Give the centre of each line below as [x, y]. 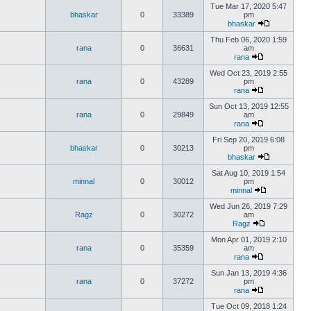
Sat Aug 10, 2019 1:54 [249, 173]
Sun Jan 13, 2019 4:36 [249, 273]
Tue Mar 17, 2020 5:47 [249, 6]
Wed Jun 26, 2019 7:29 [249, 206]
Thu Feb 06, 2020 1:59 [249, 40]
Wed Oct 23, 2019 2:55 [249, 73]
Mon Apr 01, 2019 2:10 [249, 239]
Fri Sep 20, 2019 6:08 [249, 140]
